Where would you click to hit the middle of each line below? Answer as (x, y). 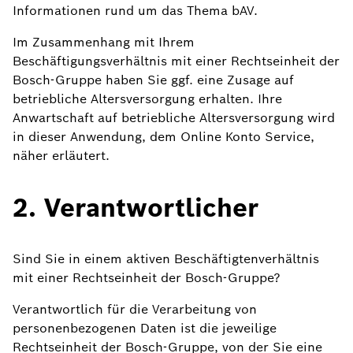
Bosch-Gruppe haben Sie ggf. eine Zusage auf (153, 80)
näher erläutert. (61, 156)
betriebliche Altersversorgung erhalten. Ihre (147, 99)
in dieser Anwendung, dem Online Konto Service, (163, 137)
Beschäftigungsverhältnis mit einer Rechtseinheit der (176, 61)
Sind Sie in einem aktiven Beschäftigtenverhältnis (166, 259)
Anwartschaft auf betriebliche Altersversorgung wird (174, 118)
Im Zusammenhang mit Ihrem (104, 42)
